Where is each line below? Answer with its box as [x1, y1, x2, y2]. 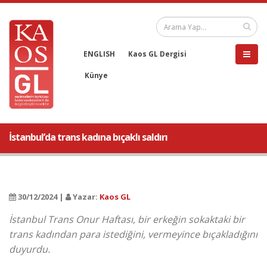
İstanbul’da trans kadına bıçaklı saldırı [9, 131, 167, 144]
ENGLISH [83, 49, 115, 58]
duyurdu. [9, 243, 50, 256]
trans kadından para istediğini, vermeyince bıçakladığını [9, 228, 257, 241]
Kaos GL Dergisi [128, 49, 187, 58]
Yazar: [71, 191, 100, 202]
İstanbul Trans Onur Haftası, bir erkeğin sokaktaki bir [9, 213, 245, 226]
